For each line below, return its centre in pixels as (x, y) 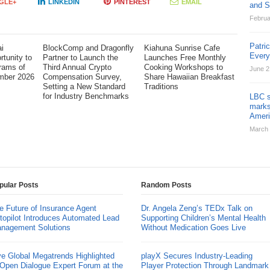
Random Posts (166, 185)
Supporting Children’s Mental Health (203, 218)
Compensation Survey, (82, 77)
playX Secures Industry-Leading (196, 256)
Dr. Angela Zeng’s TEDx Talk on (196, 208)
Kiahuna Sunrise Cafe (182, 48)
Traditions (161, 86)
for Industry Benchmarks (86, 96)
